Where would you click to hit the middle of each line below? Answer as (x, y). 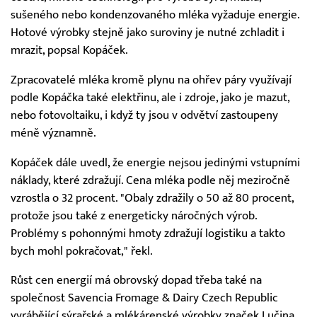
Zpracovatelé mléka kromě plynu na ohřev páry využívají (151, 80)
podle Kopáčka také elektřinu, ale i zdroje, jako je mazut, (150, 97)
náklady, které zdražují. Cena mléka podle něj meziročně (150, 180)
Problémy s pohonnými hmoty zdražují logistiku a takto (148, 233)
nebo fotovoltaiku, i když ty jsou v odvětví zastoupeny (144, 115)
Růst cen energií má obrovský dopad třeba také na (136, 281)
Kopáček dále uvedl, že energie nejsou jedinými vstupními (155, 162)
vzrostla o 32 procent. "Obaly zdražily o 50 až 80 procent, (152, 198)
